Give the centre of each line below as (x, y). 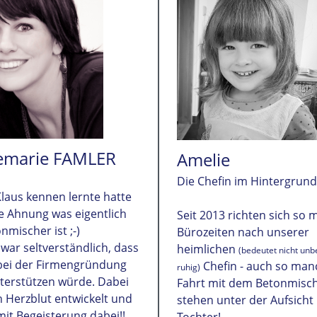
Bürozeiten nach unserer (243, 232)
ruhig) (189, 267)
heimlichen (208, 249)
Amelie (203, 160)
